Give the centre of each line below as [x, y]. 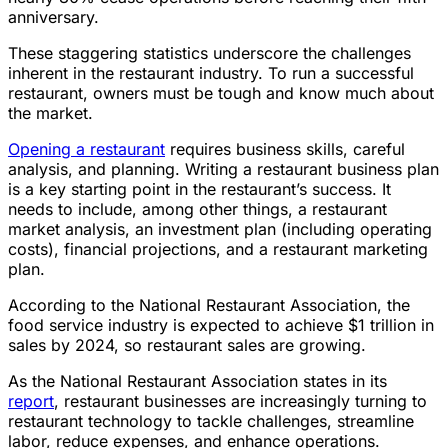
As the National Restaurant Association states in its [197, 381]
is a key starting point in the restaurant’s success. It [199, 189]
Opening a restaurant [86, 149]
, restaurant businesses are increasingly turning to [240, 401]
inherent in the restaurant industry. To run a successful [211, 73]
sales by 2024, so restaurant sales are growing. [187, 345]
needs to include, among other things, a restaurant [197, 209]
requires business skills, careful [285, 149]
